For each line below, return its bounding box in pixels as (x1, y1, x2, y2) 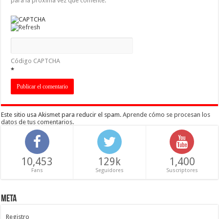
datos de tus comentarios (1, 118, 73, 126)
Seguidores (95, 167, 124, 174)
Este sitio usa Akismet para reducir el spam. (1, 111, 123, 119)
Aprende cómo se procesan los (123, 111, 211, 119)
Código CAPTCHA (11, 57, 61, 65)
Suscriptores (166, 167, 198, 174)
